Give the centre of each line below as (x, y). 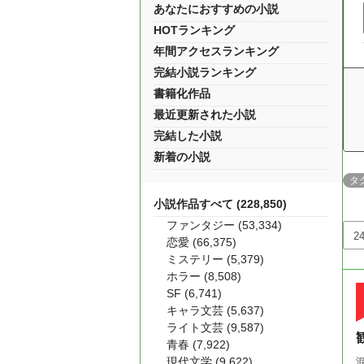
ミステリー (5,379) (215, 259)
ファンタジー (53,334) (224, 225)
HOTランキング (194, 30)
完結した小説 (188, 136)
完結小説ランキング (205, 72)
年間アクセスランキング (216, 51)
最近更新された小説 (205, 115)
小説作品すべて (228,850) (220, 204)
